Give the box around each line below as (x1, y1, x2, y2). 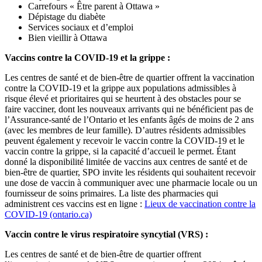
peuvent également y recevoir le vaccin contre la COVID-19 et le (5, 135, 244, 146)
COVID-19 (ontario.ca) (5, 209, 92, 219)
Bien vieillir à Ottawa (28, 32, 107, 43)
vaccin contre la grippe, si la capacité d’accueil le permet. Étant (5, 146, 236, 156)
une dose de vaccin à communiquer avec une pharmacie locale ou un (5, 177, 257, 188)
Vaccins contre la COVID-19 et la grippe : (5, 52, 170, 63)
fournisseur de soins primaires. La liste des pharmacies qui (5, 188, 218, 198)
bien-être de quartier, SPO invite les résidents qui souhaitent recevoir (5, 167, 256, 177)
